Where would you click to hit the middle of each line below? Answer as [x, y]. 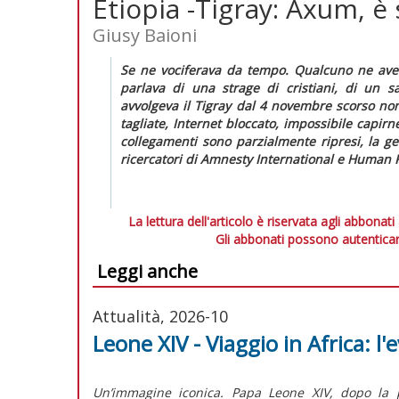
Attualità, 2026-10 [160, 316]
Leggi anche [147, 271]
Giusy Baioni [145, 35]
